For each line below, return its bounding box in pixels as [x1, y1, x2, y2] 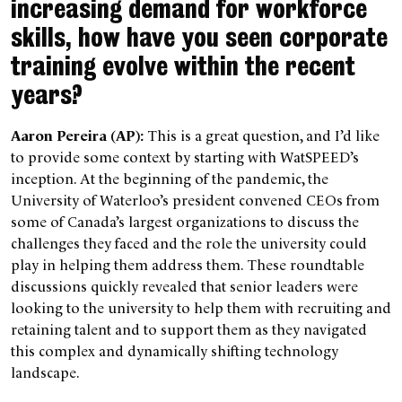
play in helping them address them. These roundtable [11, 254, 364, 275]
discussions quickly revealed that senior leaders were [11, 275, 358, 296]
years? [11, 80, 83, 111]
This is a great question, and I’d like [147, 125, 380, 145]
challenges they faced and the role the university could [11, 232, 367, 253]
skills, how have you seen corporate [11, 22, 388, 54]
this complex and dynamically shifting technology [11, 340, 338, 361]
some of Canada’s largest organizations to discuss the [11, 211, 359, 232]
